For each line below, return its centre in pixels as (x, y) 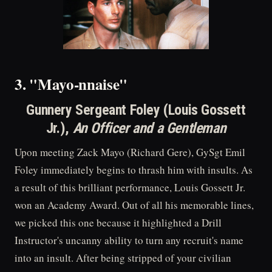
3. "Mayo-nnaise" (71, 84)
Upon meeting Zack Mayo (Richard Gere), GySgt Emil (130, 152)
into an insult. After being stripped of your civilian (123, 258)
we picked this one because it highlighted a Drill (118, 223)
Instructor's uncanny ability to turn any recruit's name (129, 240)
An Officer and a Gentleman (149, 128)
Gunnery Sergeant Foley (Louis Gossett (136, 110)
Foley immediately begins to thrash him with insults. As (134, 170)
